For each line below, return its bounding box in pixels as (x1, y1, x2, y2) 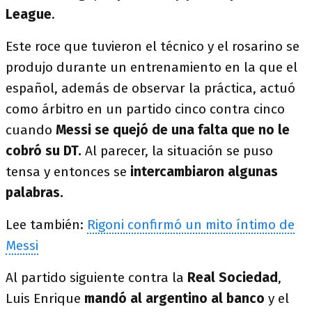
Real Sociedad (187, 270, 278, 286)
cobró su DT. (6, 143, 81, 159)
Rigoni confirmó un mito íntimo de (87, 217, 295, 233)
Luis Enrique (6, 290, 81, 306)
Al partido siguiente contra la (6, 270, 187, 286)
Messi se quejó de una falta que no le (56, 122, 290, 138)
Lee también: (6, 217, 87, 233)
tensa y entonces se (6, 164, 130, 180)
